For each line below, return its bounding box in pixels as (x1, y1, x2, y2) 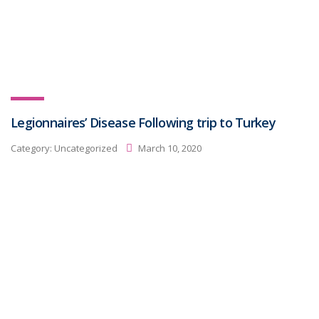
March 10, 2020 (136, 141, 202, 155)
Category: (11, 141, 54, 155)
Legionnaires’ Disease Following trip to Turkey (11, 114, 276, 131)
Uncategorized (54, 141, 117, 155)
